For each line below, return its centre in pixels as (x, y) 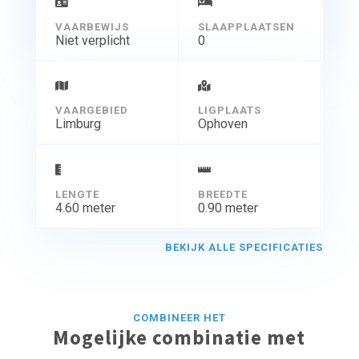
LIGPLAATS (229, 111)
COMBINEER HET (179, 318)
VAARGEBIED (91, 111)
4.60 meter (85, 208)
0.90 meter (228, 208)
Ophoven (222, 124)
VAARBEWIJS (92, 27)
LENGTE (77, 195)
